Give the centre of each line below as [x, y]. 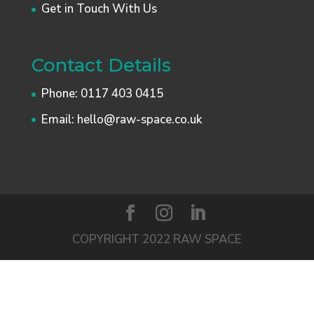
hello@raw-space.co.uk [139, 119]
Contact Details [101, 66]
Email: [59, 119]
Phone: [61, 94]
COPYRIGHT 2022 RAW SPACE [157, 240]
